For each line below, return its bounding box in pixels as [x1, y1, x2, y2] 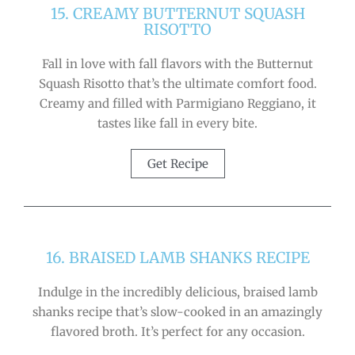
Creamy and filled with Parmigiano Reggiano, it [39, 95, 316, 111]
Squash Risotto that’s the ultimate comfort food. [38, 75, 317, 91]
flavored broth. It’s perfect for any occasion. [50, 323, 305, 339]
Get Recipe [147, 155, 208, 171]
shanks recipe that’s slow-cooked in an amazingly [32, 303, 323, 319]
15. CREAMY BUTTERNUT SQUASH [50, 3, 305, 23]
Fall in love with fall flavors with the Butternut [42, 55, 313, 71]
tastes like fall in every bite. [97, 115, 258, 131]
